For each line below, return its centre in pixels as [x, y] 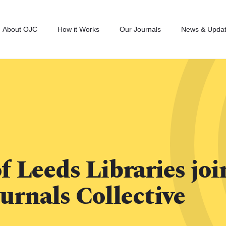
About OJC [20, 29]
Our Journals [140, 29]
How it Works [79, 29]
